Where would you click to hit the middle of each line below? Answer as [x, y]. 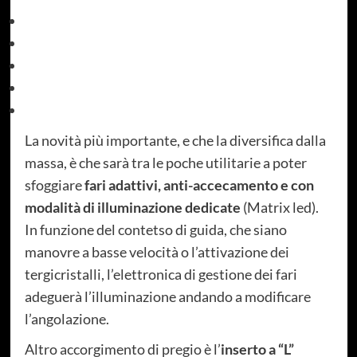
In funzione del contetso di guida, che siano [155, 230]
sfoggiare [53, 185]
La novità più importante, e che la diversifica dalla [175, 141]
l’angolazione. [68, 319]
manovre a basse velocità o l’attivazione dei [157, 252]
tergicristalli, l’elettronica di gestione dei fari [161, 275]
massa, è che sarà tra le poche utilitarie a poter [165, 163]
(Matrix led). [279, 208]
